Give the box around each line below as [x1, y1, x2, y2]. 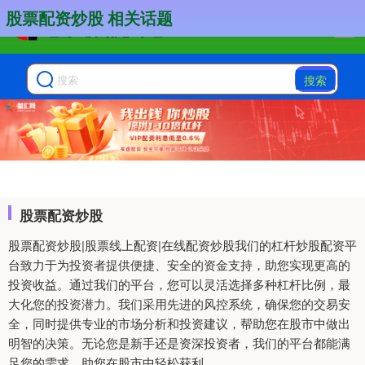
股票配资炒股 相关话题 [6, 7, 173, 29]
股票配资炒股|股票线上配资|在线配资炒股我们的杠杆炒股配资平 [8, 236, 357, 254]
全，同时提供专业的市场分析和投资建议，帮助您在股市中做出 [8, 314, 350, 332]
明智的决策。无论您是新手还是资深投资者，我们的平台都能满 [8, 334, 350, 352]
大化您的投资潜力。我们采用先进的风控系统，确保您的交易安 [8, 295, 350, 313]
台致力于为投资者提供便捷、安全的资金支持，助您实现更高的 [8, 256, 350, 274]
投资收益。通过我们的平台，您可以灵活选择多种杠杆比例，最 [8, 275, 350, 293]
